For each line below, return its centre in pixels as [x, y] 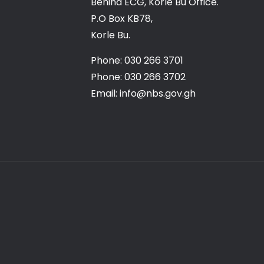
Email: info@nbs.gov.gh [143, 93]
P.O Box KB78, [122, 19]
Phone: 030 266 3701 [137, 60]
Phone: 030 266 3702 [138, 77]
